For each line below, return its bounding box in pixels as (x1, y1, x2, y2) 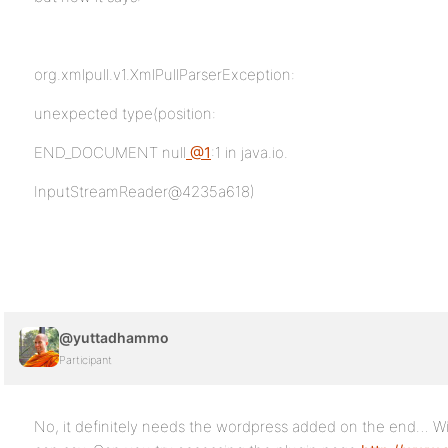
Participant (59, 353, 112, 367)
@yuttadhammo (59, 329, 169, 346)
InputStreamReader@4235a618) (34, 182, 255, 201)
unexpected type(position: (34, 104, 216, 123)
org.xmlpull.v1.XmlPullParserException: (34, 65, 295, 84)
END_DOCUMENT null (34, 143, 186, 162)
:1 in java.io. (211, 143, 288, 162)
